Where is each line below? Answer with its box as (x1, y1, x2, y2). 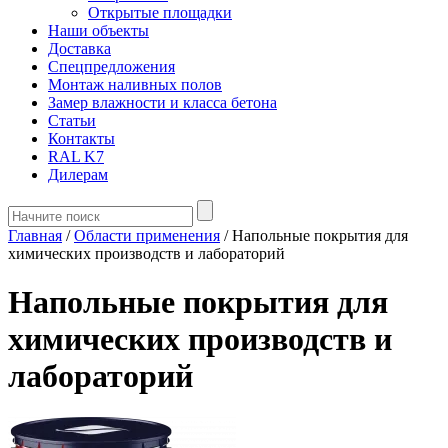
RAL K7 (48, 148, 104, 165)
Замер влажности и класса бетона (48, 94, 277, 111)
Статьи (48, 112, 96, 129)
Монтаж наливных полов (48, 76, 222, 93)
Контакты (48, 130, 115, 147)
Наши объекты (48, 22, 149, 39)
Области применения (74, 227, 220, 244)
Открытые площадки (88, 4, 232, 21)
